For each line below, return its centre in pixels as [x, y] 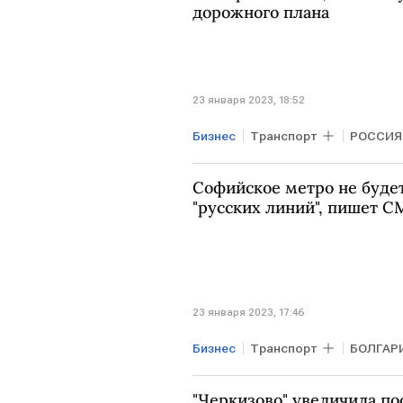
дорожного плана [261, 13]
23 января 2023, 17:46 [249, 313]
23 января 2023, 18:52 [249, 99]
